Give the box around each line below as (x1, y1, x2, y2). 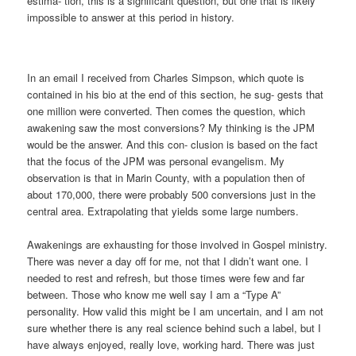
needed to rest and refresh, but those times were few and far (27, 269, 305, 285)
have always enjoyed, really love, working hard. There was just (27, 336, 315, 352)
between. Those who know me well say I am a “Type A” (27, 286, 281, 302)
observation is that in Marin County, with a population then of (27, 169, 306, 185)
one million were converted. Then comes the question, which (27, 103, 306, 118)
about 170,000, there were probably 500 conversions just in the (27, 186, 316, 202)
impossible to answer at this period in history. (27, 9, 235, 25)
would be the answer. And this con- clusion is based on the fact (27, 136, 319, 152)
